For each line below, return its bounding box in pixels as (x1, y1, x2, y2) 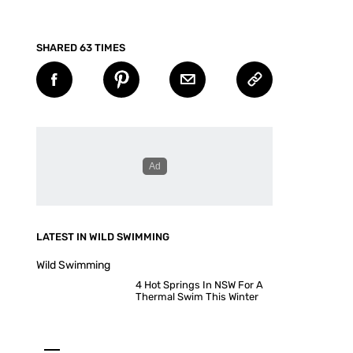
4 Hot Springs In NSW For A (136, 279, 263, 291)
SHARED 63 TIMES (36, 42, 125, 54)
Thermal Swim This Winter (136, 291, 258, 303)
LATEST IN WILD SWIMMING (36, 231, 169, 243)
